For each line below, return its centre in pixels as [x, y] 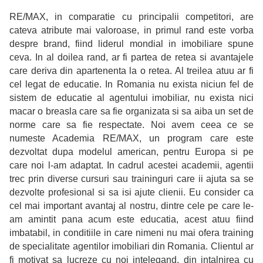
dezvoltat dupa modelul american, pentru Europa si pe [131, 152]
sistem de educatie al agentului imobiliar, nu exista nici [131, 98]
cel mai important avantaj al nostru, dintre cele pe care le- [131, 206]
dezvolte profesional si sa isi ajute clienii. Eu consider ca [131, 193]
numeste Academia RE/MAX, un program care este [131, 139]
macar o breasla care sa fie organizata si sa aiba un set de [131, 112]
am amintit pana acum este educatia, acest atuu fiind [131, 220]
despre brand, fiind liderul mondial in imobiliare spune [131, 44]
